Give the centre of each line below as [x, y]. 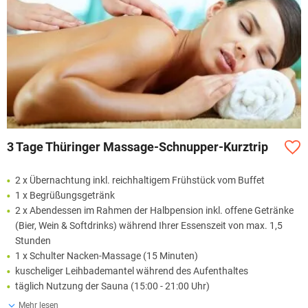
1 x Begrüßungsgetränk [65, 196]
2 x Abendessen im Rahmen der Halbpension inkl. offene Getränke [154, 211]
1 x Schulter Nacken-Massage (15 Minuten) [107, 256]
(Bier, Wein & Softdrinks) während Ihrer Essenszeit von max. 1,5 [149, 226]
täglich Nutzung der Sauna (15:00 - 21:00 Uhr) [112, 286]
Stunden [33, 241]
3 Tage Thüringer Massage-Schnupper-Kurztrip [137, 147]
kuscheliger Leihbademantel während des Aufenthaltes [132, 271]
